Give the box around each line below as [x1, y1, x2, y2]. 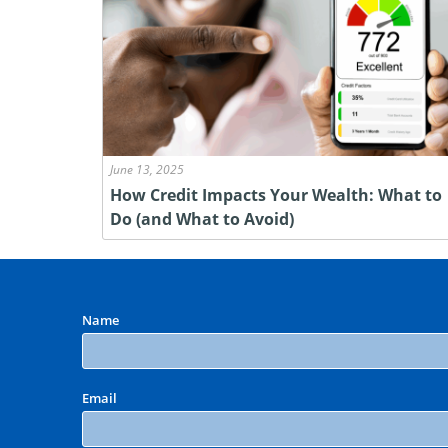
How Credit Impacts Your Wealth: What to [109, 183, 442, 206]
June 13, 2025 [109, 160, 184, 178]
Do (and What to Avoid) [109, 207, 294, 230]
